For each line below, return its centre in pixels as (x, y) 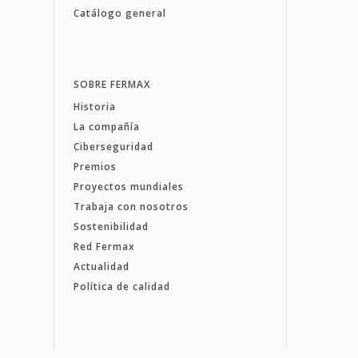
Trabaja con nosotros (131, 206)
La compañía (106, 126)
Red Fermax (104, 246)
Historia (94, 106)
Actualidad (101, 266)
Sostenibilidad (111, 226)
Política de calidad (121, 286)
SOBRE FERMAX (111, 84)
